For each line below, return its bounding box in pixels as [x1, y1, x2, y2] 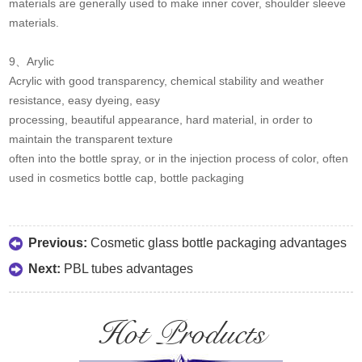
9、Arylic [9, 55, 55, 69]
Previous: [28, 236, 91, 250]
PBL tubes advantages [64, 262, 194, 276]
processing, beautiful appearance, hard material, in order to [9, 113, 314, 127]
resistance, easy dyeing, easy [9, 94, 161, 107]
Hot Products [97, 314, 265, 355]
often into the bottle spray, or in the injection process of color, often [9, 152, 349, 166]
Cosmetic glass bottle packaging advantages [90, 236, 347, 250]
